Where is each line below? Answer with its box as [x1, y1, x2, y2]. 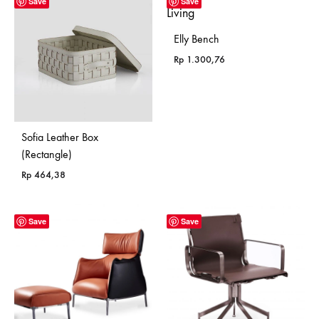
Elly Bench [174, 31, 219, 46]
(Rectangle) [21, 147, 72, 161]
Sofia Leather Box [21, 130, 98, 144]
